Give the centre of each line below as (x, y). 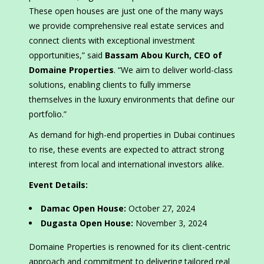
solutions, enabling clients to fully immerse (110, 85)
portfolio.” (48, 114)
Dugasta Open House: (87, 223)
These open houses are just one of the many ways (126, 11)
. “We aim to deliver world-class (173, 70)
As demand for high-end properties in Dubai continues (132, 135)
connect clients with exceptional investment (112, 41)
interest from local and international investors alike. (126, 164)
